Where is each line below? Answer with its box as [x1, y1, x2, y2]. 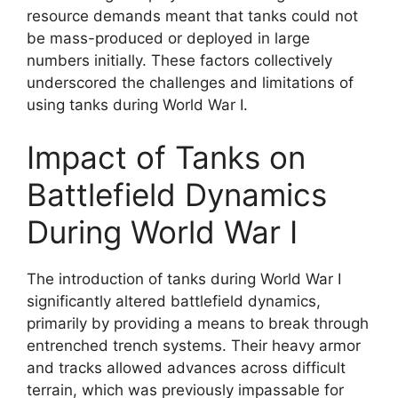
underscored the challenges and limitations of [27, 73, 354, 92]
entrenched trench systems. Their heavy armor [27, 337, 361, 354]
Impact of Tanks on [27, 139, 306, 176]
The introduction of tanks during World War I [27, 270, 341, 288]
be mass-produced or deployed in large [27, 28, 310, 47]
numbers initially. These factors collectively [27, 51, 332, 69]
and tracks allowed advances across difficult [27, 359, 346, 377]
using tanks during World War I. [27, 95, 248, 114]
